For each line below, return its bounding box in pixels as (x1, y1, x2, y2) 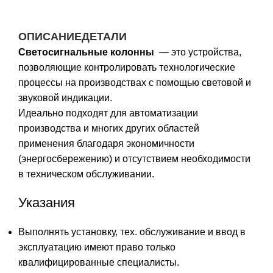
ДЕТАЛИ (82, 30, 127, 43)
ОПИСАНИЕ (18, 30, 82, 43)
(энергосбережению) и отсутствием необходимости (18, 154, 250, 165)
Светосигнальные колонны (18, 47, 154, 58)
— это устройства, (154, 47, 241, 58)
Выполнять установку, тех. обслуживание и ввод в (18, 227, 246, 238)
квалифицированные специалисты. (18, 257, 179, 268)
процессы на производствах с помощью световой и (18, 77, 251, 88)
